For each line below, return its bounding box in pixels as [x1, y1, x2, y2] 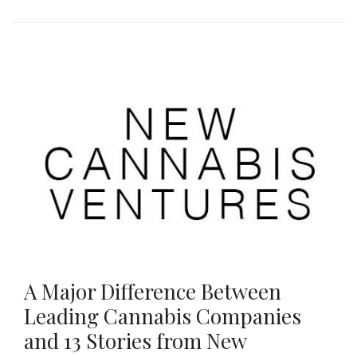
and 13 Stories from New [24, 327, 246, 355]
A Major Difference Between [24, 277, 281, 306]
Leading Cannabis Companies [24, 302, 301, 331]
